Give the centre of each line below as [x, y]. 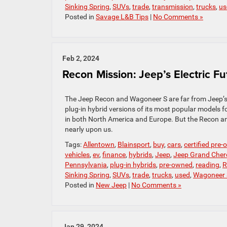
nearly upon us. [89, 129]
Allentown [99, 145]
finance [114, 155]
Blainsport [134, 145]
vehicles [77, 155]
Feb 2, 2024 [81, 59]
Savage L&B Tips [122, 17]
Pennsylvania [86, 165]
